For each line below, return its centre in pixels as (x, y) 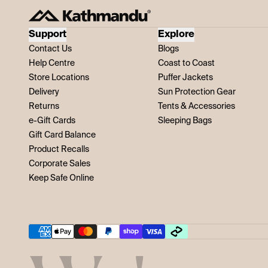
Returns (44, 106)
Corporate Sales (60, 164)
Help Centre (52, 63)
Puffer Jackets (185, 77)
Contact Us (50, 49)
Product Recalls (59, 149)
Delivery (44, 92)
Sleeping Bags (185, 121)
